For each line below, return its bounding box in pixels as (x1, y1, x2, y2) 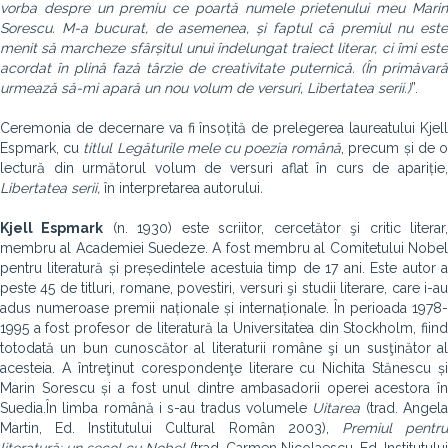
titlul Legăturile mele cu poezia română (83, 140, 342, 156)
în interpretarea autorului (104, 180, 260, 196)
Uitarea (312, 400, 361, 416)
